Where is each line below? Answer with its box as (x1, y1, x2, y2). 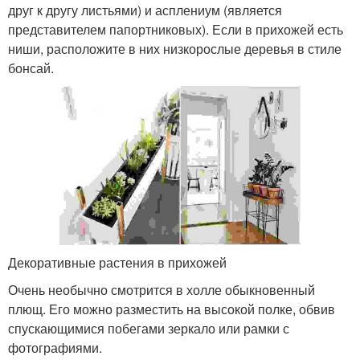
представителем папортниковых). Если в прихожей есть (8, 19, 343, 39)
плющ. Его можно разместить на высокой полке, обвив (8, 300, 335, 319)
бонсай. (8, 58, 54, 77)
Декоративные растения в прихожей (8, 253, 227, 272)
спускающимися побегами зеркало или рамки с (8, 319, 289, 338)
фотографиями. (8, 338, 102, 358)
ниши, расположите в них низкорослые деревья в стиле (8, 39, 342, 58)
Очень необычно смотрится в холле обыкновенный (8, 280, 315, 300)
